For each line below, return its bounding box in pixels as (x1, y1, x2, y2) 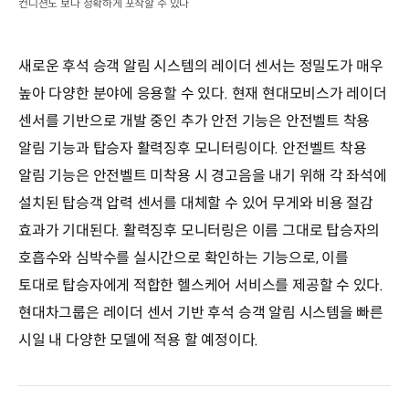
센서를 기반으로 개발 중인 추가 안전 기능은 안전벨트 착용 (18, 111, 371, 131)
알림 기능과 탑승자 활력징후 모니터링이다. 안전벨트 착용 (18, 139, 367, 159)
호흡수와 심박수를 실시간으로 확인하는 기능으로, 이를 (18, 248, 349, 268)
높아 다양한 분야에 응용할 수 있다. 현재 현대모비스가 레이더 (18, 84, 387, 104)
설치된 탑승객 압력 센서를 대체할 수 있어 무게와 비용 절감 (18, 194, 374, 214)
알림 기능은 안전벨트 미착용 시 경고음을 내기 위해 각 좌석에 (18, 166, 387, 186)
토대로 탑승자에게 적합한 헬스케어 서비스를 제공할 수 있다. (18, 276, 384, 296)
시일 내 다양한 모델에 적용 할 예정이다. (18, 330, 259, 351)
